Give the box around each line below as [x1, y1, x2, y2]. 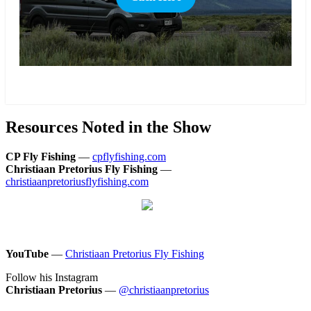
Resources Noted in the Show [6, 117, 211, 136]
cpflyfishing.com [92, 150, 166, 162]
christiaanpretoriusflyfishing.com [6, 175, 149, 187]
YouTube [6, 247, 49, 260]
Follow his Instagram [6, 271, 98, 283]
